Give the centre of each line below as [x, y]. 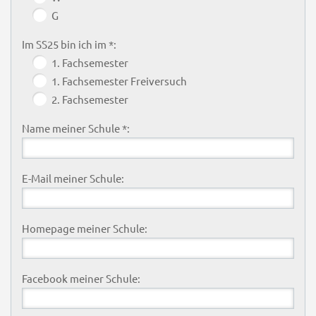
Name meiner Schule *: [75, 128]
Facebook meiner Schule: [81, 278]
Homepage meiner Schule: [84, 228]
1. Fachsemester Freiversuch [119, 80]
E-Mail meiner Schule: [73, 178]
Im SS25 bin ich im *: [69, 44]
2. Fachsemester [90, 99]
